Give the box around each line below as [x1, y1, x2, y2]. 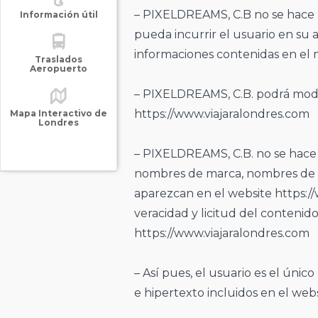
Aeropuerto [30, 63, 87, 74]
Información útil [19, 9, 98, 20]
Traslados [35, 54, 82, 65]
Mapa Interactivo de [10, 108, 107, 119]
